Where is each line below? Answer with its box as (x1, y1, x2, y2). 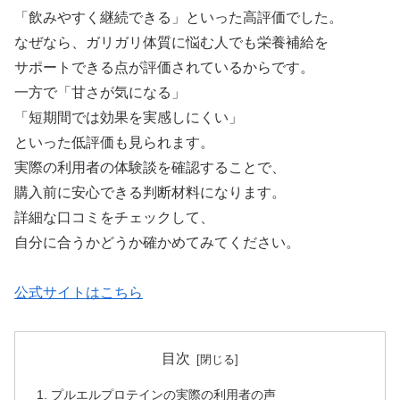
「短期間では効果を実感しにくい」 (14, 109, 243, 125)
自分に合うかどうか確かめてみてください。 (14, 234, 300, 250)
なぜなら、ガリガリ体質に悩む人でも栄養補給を (14, 34, 329, 50)
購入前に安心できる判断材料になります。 (14, 184, 286, 200)
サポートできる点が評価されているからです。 (14, 59, 314, 75)
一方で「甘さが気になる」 (14, 84, 186, 100)
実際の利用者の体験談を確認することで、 (14, 159, 286, 175)
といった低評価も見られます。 (14, 134, 214, 150)
